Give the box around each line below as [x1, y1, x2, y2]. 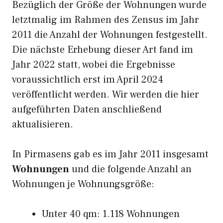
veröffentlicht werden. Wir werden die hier [12, 88, 199, 101]
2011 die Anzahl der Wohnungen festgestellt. [12, 28, 208, 41]
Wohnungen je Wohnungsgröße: [12, 178, 154, 191]
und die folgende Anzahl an [69, 163, 192, 176]
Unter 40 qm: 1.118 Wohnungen [42, 208, 180, 221]
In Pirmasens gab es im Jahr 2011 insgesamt [12, 148, 209, 161]
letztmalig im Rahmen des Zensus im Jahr [12, 13, 199, 26]
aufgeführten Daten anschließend [12, 103, 162, 116]
